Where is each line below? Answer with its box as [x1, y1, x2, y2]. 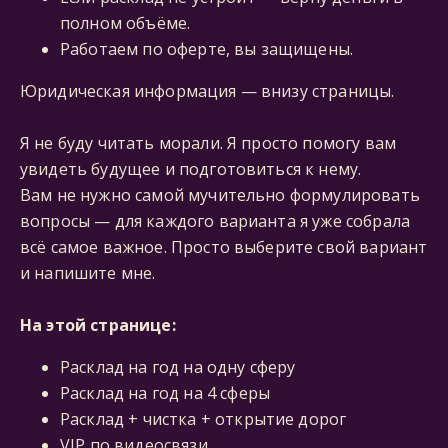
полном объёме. [60, 12, 191, 34]
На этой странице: [20, 314, 176, 336]
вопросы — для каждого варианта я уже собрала [20, 210, 411, 232]
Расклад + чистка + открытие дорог [60, 408, 347, 430]
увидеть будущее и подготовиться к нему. [20, 158, 362, 180]
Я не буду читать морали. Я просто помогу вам [20, 132, 397, 154]
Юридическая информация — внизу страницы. [20, 80, 395, 102]
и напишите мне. [20, 262, 156, 284]
